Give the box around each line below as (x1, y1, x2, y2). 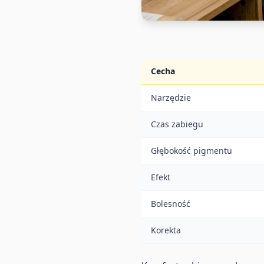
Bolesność (151, 197, 190, 209)
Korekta (151, 224, 181, 236)
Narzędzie (151, 91, 191, 103)
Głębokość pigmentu (151, 144, 232, 156)
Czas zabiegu (151, 118, 203, 130)
